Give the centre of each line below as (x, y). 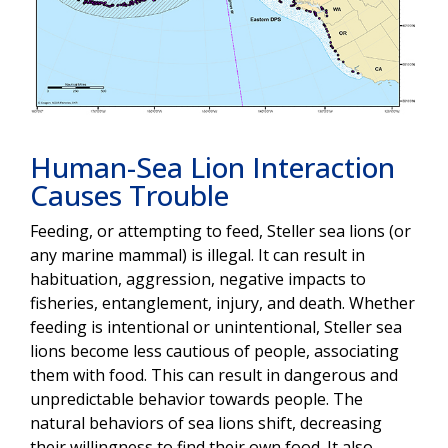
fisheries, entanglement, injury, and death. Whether (222, 303)
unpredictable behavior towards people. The (196, 399)
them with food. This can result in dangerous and (214, 375)
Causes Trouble (129, 195)
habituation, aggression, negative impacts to (198, 279)
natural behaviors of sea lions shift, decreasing (206, 423)
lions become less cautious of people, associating (214, 351)
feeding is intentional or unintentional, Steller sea (216, 327)
